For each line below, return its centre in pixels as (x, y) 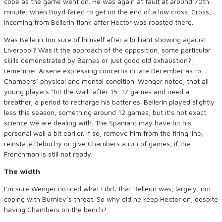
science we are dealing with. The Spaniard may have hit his (98, 123)
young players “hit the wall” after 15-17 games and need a (97, 91)
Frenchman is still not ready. (48, 154)
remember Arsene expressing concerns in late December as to (103, 71)
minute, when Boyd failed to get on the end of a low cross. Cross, (108, 12)
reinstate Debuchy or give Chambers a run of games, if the (97, 143)
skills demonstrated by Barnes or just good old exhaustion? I (99, 60)
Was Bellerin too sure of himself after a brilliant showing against (105, 39)
